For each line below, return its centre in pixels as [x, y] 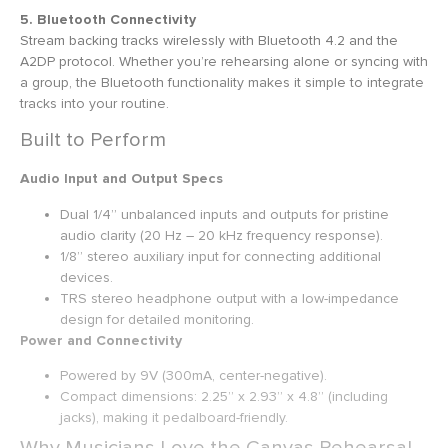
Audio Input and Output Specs [121, 179]
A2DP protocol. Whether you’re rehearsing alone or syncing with [224, 61]
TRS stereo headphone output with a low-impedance [229, 298]
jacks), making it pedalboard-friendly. [174, 417]
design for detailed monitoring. [157, 319]
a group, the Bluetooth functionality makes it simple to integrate [222, 82]
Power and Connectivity [101, 340]
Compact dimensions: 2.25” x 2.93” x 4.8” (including [224, 396]
